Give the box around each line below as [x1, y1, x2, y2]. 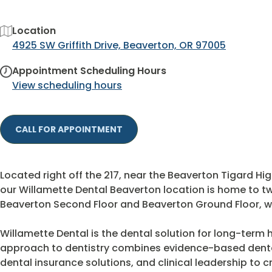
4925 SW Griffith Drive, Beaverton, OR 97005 [12, 38, 226, 52]
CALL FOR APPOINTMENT [15, 123, 123, 135]
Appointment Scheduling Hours [12, 64, 166, 78]
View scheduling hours [12, 78, 122, 92]
